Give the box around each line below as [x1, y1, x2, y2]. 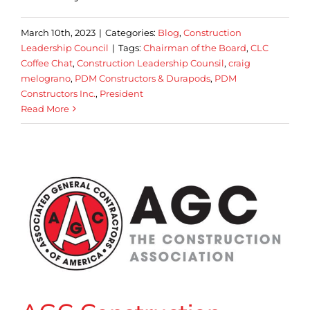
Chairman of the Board [143, 42, 246, 54]
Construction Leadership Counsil [77, 57, 224, 69]
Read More [21, 103, 69, 115]
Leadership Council [21, 42, 109, 54]
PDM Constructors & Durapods [75, 73, 210, 84]
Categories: [105, 27, 158, 39]
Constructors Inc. [21, 88, 95, 100]
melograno [21, 73, 71, 84]
